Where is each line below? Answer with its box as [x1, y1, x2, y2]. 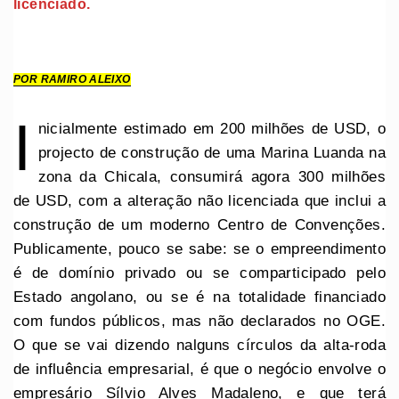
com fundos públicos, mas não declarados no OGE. [13, 312, 386, 330]
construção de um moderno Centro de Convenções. [13, 216, 386, 233]
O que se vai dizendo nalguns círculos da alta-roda [13, 336, 386, 354]
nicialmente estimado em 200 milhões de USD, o [37, 119, 386, 137]
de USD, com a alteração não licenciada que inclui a [13, 191, 386, 209]
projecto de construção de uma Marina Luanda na [37, 143, 386, 161]
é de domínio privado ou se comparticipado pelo [13, 264, 386, 281]
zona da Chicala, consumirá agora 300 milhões [37, 167, 386, 185]
